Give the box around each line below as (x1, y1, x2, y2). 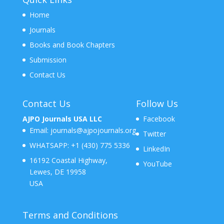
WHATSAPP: (29, 140, 69, 150)
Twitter (142, 128, 166, 138)
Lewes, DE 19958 (29, 166, 86, 176)
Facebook (142, 113, 175, 123)
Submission (29, 54, 66, 64)
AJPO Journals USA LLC (22, 113, 102, 123)
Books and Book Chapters (29, 39, 115, 49)
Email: (29, 125, 50, 135)
